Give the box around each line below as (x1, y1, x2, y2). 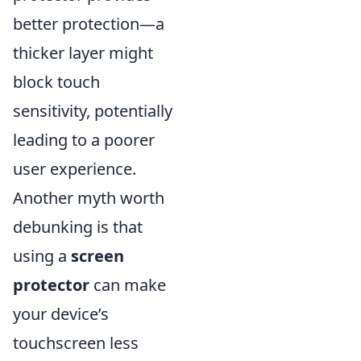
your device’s (13, 303, 109, 325)
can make (89, 274, 166, 296)
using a (13, 245, 71, 267)
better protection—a (13, 13, 164, 35)
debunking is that (13, 216, 143, 238)
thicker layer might (13, 42, 153, 64)
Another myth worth (13, 187, 164, 209)
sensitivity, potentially (13, 100, 172, 122)
